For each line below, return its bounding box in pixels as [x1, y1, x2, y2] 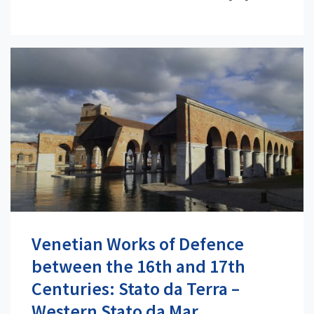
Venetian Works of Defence [32, 232, 244, 256]
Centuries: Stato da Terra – [32, 277, 240, 301]
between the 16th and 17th [32, 254, 245, 278]
